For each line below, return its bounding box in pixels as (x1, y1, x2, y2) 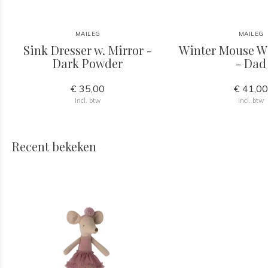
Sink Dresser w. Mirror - (23, 42, 153, 58)
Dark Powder (53, 55, 123, 71)
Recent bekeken (12, 138, 96, 154)
